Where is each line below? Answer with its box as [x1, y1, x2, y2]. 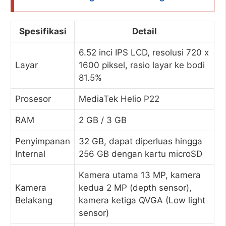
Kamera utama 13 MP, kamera [79, 170, 201, 180]
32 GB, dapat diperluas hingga [79, 136, 202, 146]
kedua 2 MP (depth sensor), [79, 183, 192, 193]
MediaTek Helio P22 [79, 94, 159, 104]
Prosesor [15, 94, 51, 104]
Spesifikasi [19, 26, 67, 36]
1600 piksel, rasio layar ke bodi [79, 60, 205, 70]
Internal [15, 149, 45, 159]
